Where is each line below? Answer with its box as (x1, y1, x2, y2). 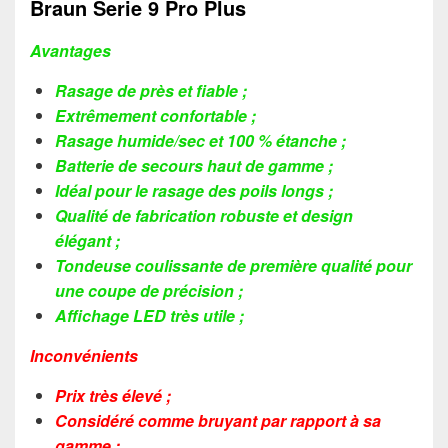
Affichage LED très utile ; (55, 303, 244, 327)
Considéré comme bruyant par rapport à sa (55, 408, 381, 432)
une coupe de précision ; (55, 278, 243, 302)
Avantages (30, 38, 111, 62)
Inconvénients (30, 343, 138, 367)
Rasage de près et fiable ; (55, 78, 247, 102)
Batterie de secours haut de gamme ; (55, 153, 333, 177)
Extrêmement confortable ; (55, 103, 256, 127)
